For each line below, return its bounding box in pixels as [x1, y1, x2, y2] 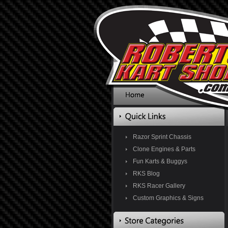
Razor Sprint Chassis [132, 133, 191, 140]
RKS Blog [132, 170, 160, 177]
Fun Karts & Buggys [132, 158, 187, 165]
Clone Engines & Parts [132, 146, 195, 153]
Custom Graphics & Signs [132, 194, 204, 202]
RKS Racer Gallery [132, 182, 185, 189]
